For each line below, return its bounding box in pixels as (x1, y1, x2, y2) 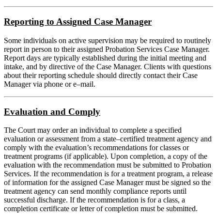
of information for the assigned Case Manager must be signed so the (4, 178, 211, 187)
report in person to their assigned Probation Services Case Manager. (4, 45, 210, 53)
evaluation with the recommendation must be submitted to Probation (4, 161, 211, 170)
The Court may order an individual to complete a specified (4, 126, 182, 135)
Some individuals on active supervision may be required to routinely (4, 36, 211, 45)
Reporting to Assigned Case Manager (4, 16, 152, 27)
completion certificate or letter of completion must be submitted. (4, 204, 200, 213)
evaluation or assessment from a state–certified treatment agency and (4, 135, 212, 143)
